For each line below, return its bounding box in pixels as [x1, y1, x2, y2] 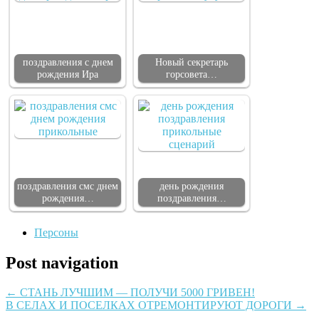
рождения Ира [37, 68, 98, 80]
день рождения [159, 179, 224, 192]
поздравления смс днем [17, 179, 118, 192]
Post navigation [6, 253, 118, 272]
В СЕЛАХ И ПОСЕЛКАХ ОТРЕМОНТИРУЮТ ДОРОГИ [6, 299, 295, 312]
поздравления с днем [22, 56, 113, 68]
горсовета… [166, 68, 217, 80]
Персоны [34, 226, 78, 239]
